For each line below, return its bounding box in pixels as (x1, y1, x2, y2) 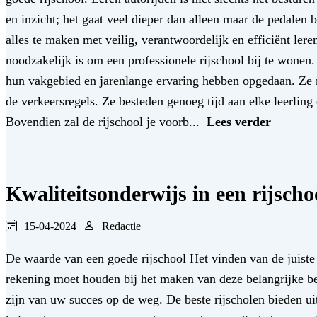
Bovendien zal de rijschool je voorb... (6, 115, 203, 129)
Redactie (102, 220, 141, 233)
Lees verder (207, 115, 271, 129)
